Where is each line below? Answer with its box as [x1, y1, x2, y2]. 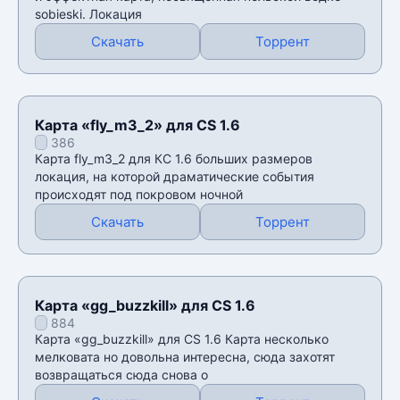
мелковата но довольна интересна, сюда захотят [35, 348, 335, 364]
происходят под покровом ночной [35, 186, 243, 202]
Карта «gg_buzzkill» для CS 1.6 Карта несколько [35, 330, 329, 346]
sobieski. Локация [35, 5, 142, 21]
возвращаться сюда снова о [35, 366, 208, 382]
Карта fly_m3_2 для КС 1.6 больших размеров [35, 150, 312, 166]
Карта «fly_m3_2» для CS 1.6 [35, 115, 240, 134]
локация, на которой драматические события [35, 168, 314, 184]
